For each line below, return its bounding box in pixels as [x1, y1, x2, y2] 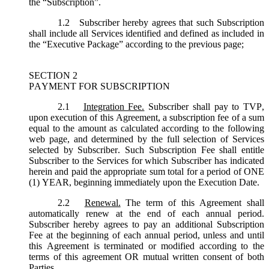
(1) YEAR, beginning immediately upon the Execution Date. [29, 177, 262, 187]
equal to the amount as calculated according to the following [29, 122, 264, 133]
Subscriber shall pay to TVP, [144, 101, 265, 112]
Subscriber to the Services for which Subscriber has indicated [29, 155, 264, 166]
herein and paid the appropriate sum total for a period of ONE [29, 166, 264, 177]
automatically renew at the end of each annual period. [29, 208, 264, 219]
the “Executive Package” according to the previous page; [29, 38, 244, 49]
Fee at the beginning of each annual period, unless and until [29, 229, 264, 240]
